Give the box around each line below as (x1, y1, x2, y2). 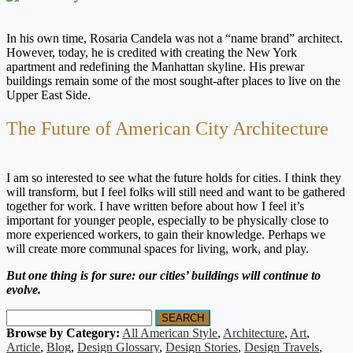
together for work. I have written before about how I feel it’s (6, 199, 304, 214)
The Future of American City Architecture (6, 118, 329, 139)
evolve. (6, 283, 41, 297)
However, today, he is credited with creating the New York (6, 46, 297, 60)
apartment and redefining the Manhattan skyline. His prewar (6, 60, 304, 74)
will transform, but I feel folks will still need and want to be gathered (6, 185, 345, 199)
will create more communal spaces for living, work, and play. (6, 242, 312, 256)
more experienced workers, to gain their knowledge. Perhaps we (6, 228, 325, 242)
